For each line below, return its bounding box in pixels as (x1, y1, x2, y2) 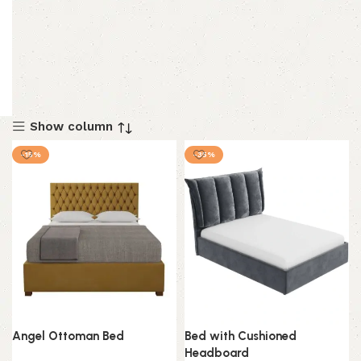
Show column (29, 118, 113, 134)
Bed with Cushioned (185, 329, 297, 344)
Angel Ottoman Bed (12, 329, 124, 344)
